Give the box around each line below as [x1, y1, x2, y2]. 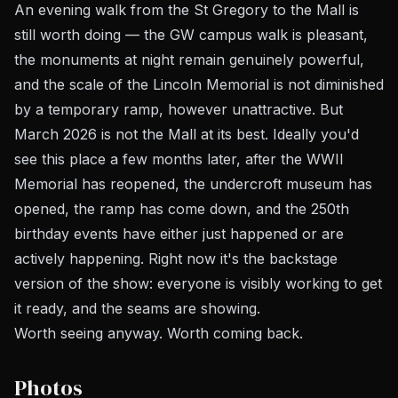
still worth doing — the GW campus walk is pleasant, [14, 26, 368, 44]
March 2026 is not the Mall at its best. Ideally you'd [14, 125, 359, 143]
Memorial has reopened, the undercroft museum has [14, 175, 372, 193]
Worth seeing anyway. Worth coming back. [14, 324, 303, 342]
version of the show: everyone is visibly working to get [14, 275, 382, 292]
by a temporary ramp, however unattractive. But [14, 100, 343, 118]
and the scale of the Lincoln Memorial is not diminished [14, 76, 384, 93]
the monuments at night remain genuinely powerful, [14, 51, 364, 68]
